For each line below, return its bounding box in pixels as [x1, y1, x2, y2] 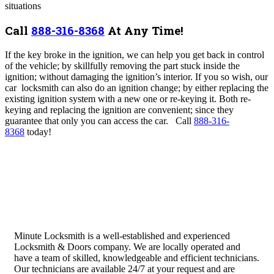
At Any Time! [105, 23, 183, 39]
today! [24, 127, 51, 138]
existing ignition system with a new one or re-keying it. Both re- [5, 94, 251, 105]
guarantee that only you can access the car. [5, 116, 171, 127]
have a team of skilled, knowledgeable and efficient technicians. [14, 253, 259, 264]
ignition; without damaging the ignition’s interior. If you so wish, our [5, 72, 268, 83]
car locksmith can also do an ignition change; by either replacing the [5, 83, 268, 94]
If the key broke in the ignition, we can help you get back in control [5, 50, 264, 61]
